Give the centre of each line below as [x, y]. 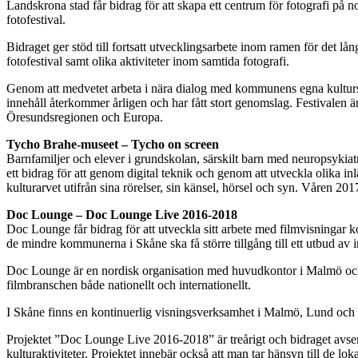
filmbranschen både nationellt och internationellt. [129, 284]
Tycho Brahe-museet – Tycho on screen [113, 144]
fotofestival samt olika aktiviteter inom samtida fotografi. [148, 61]
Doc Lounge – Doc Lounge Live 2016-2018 [122, 214]
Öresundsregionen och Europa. [85, 117]
